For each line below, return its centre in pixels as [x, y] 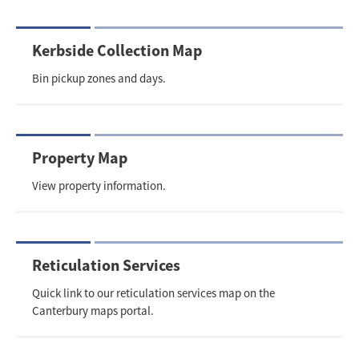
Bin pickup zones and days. [99, 78]
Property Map [80, 157]
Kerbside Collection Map [117, 50]
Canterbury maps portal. [93, 311]
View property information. [99, 186]
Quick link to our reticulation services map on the [154, 293]
